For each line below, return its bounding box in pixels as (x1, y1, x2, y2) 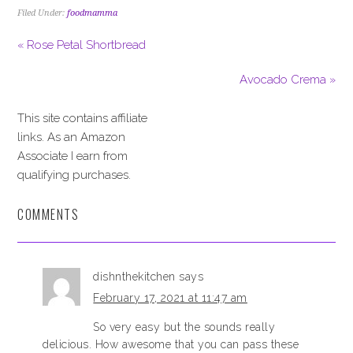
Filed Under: (17, 8, 68, 18)
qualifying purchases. (17, 168, 132, 182)
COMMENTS (17, 205, 80, 224)
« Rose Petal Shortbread (17, 38, 147, 52)
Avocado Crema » (239, 72, 336, 87)
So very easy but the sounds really (93, 321, 276, 333)
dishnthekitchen (93, 270, 176, 283)
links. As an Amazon (17, 130, 126, 144)
